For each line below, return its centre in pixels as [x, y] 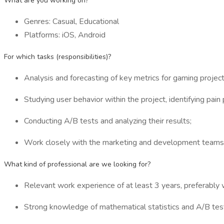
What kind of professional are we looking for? [77, 164]
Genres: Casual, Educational [71, 21]
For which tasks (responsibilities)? [57, 57]
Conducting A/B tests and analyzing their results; [108, 121]
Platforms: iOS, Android [65, 35]
